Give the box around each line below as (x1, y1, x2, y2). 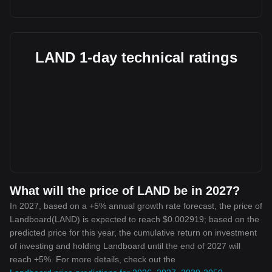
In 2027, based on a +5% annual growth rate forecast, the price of (10, 201, 262, 211)
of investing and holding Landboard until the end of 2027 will (10, 241, 240, 251)
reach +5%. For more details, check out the (10, 254, 175, 264)
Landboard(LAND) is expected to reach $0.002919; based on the (10, 214, 259, 224)
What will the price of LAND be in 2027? (10, 184, 240, 197)
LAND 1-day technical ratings (35, 49, 237, 66)
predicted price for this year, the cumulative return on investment (10, 228, 257, 237)
